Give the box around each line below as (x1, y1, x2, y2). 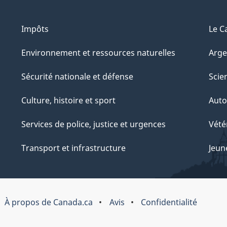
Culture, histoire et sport (21, 95, 116, 106)
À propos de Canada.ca (5, 197, 93, 208)
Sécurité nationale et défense (21, 71, 133, 83)
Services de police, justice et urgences (21, 119, 166, 130)
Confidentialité (140, 197, 197, 208)
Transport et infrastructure (21, 142, 126, 154)
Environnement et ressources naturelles (21, 47, 175, 59)
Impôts (21, 23, 49, 35)
